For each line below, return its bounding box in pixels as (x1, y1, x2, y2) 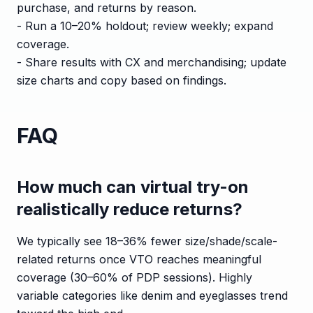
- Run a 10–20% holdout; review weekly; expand (17, 18, 273, 33)
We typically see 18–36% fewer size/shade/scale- (17, 233, 277, 248)
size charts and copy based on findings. (17, 73, 226, 87)
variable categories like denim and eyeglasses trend (17, 288, 288, 303)
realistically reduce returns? (17, 198, 242, 219)
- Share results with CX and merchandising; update (17, 54, 286, 69)
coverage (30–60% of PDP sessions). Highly (17, 270, 252, 284)
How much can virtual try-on (17, 176, 249, 197)
